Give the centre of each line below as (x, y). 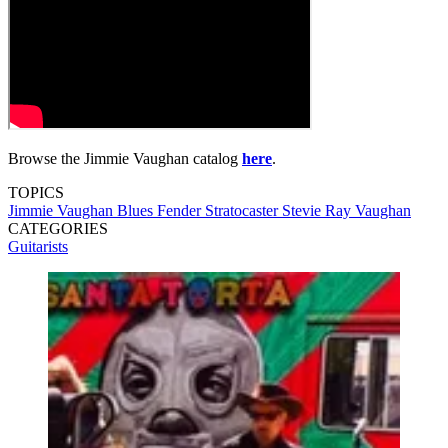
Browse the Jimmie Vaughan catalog (125, 159)
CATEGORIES (58, 229)
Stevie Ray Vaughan (346, 211)
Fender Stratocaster (219, 211)
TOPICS (36, 193)
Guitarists (38, 247)
